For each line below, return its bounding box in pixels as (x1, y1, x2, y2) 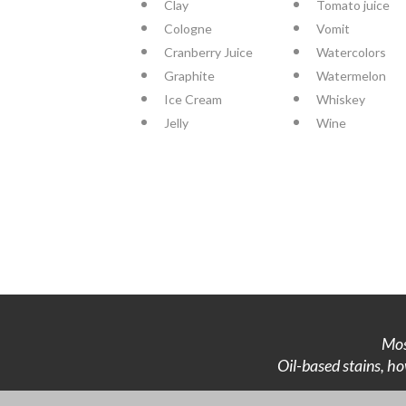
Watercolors (316, 43, 386, 60)
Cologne (164, 20, 212, 36)
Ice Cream (164, 91, 222, 107)
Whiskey (316, 91, 365, 107)
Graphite (164, 67, 215, 83)
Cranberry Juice (164, 43, 253, 60)
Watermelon (316, 67, 386, 83)
